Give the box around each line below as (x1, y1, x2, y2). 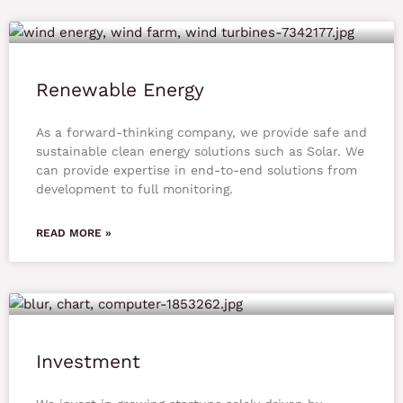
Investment (36, 350, 140, 373)
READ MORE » (36, 227, 112, 240)
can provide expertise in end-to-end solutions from (36, 163, 357, 178)
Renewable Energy (36, 78, 204, 102)
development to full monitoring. (36, 182, 233, 197)
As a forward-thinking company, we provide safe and (36, 125, 367, 140)
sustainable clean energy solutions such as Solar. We (36, 144, 364, 159)
